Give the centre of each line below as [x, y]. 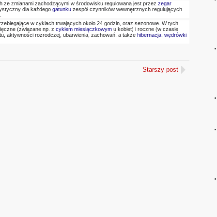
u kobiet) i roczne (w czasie [145, 29]
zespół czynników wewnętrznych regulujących [127, 9]
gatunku [62, 9]
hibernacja [149, 35]
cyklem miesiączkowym [84, 29]
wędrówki [176, 35]
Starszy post [161, 70]
